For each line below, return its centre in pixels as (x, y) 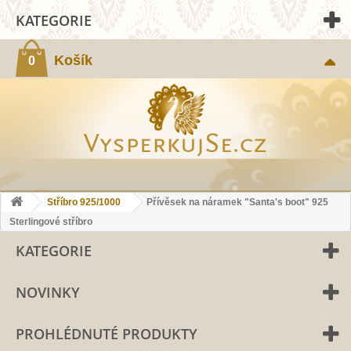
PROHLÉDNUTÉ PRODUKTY (107, 334)
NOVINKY (48, 292)
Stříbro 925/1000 (84, 202)
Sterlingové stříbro (51, 222)
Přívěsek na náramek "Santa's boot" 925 (237, 202)
